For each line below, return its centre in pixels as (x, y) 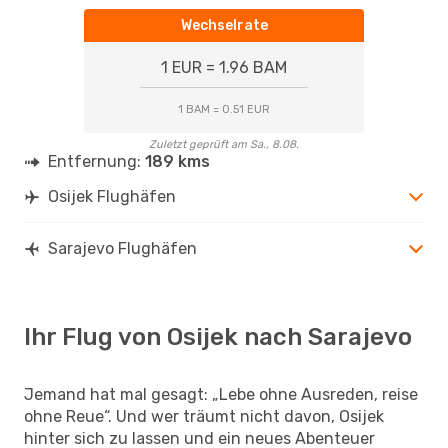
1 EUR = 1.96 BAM (224, 67)
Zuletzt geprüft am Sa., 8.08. (224, 144)
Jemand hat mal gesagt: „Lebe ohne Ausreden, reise (221, 394)
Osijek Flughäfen (112, 196)
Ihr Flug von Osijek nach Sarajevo (218, 336)
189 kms (177, 161)
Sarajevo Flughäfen (122, 248)
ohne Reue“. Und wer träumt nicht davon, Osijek (204, 416)
